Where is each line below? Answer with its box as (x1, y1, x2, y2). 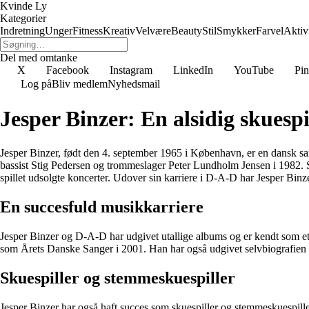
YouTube (234, 64, 274, 76)
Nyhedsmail (108, 78, 160, 90)
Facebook (46, 64, 89, 76)
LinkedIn (173, 64, 213, 76)
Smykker (217, 25, 256, 37)
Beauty (171, 25, 202, 37)
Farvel (256, 25, 283, 37)
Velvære (135, 25, 171, 37)
